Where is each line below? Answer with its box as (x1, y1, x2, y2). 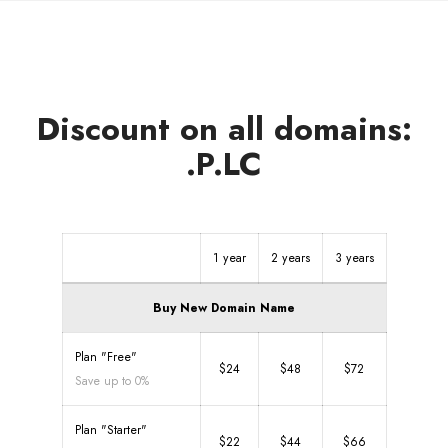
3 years (334, 249, 374, 267)
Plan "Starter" (74, 421, 147, 439)
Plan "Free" (74, 348, 137, 366)
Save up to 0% (74, 372, 149, 390)
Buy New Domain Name (153, 299, 295, 317)
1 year (212, 249, 246, 267)
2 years (270, 249, 310, 267)
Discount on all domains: (36, 106, 412, 152)
